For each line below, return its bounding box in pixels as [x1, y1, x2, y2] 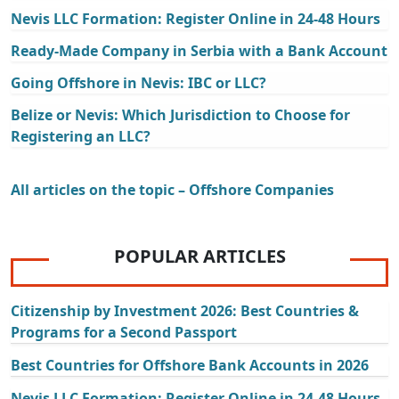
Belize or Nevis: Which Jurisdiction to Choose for [11, 104, 350, 125]
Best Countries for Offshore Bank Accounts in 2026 [11, 354, 369, 375]
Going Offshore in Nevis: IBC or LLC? [11, 72, 266, 93]
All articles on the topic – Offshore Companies [11, 179, 334, 199]
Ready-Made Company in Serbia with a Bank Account [11, 40, 387, 61]
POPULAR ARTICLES [113, 243, 286, 268]
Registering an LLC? [11, 126, 151, 146]
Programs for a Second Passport [11, 322, 237, 342]
